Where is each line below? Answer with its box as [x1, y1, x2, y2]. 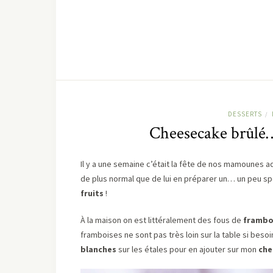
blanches [80, 243, 116, 255]
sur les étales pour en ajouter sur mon [116, 243, 258, 255]
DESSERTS [227, 109, 262, 118]
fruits [80, 187, 104, 199]
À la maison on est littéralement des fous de [80, 214, 243, 225]
